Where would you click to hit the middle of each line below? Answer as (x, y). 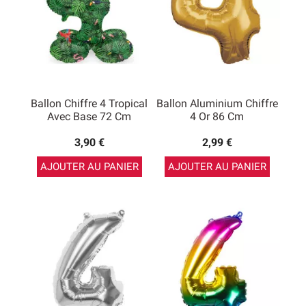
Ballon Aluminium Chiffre (217, 103)
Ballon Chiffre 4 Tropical (89, 103)
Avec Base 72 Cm (89, 116)
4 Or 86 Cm (217, 116)
